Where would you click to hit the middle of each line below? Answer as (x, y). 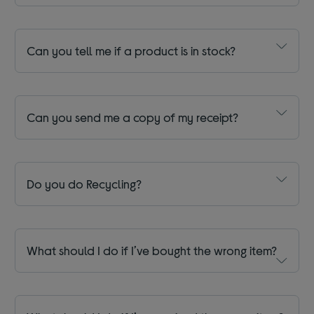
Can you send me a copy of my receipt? (133, 117)
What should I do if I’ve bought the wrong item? (152, 251)
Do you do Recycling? (84, 184)
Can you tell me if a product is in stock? (131, 51)
